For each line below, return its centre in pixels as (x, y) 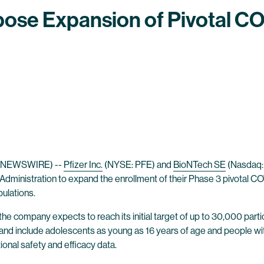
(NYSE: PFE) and (138, 165)
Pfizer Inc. (83, 165)
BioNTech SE (199, 165)
